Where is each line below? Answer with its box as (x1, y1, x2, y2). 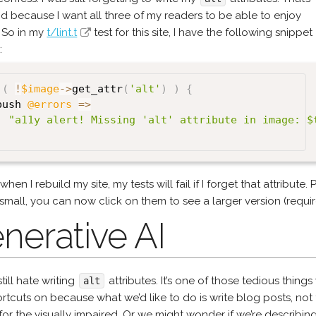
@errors (28, 98, 73, 111)
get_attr (72, 83, 123, 95)
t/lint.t (47, 25, 78, 39)
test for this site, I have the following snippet (91, 25, 313, 39)
